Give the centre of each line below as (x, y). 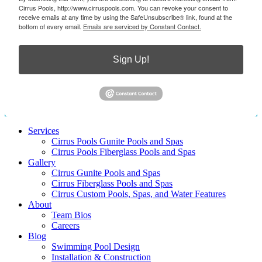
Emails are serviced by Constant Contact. (142, 27)
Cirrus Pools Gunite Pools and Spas (117, 141)
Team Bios (71, 215)
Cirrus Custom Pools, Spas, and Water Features (139, 194)
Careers (65, 225)
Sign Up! (131, 60)
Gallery (42, 162)
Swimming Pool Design (96, 246)
